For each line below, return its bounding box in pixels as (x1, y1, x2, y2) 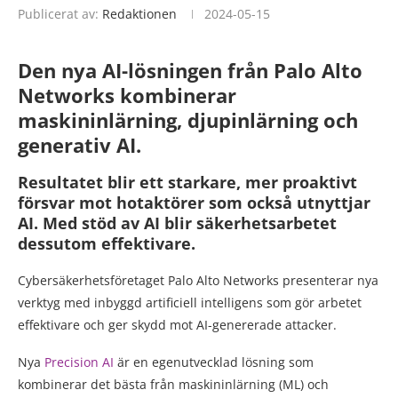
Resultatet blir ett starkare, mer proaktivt (18, 171, 357, 194)
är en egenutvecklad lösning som (114, 354, 314, 371)
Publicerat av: (18, 5, 102, 23)
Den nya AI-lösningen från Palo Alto (18, 57, 362, 84)
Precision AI (44, 354, 114, 371)
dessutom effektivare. (18, 233, 195, 255)
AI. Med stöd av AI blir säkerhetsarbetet (18, 212, 337, 235)
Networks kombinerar (18, 82, 236, 109)
